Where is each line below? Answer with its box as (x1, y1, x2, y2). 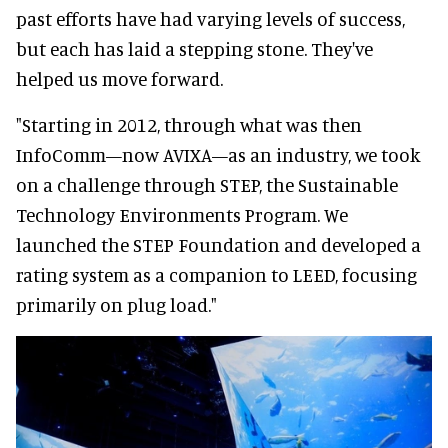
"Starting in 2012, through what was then (16, 113, 362, 137)
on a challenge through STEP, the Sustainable (16, 173, 398, 197)
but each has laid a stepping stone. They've (16, 37, 373, 61)
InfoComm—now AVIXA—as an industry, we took (16, 143, 420, 167)
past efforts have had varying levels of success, (16, 7, 405, 31)
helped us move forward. (16, 67, 223, 91)
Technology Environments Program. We (16, 203, 348, 227)
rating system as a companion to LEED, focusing (16, 263, 417, 287)
